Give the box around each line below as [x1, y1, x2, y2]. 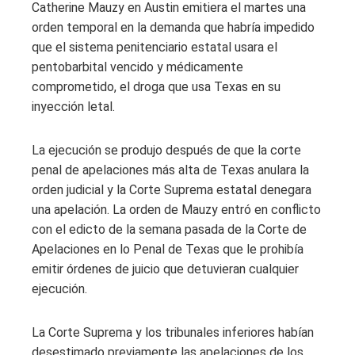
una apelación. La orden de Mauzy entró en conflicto [32, 202, 321, 218]
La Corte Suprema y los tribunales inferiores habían [32, 325, 314, 341]
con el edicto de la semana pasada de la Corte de [32, 222, 307, 238]
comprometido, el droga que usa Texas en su [32, 79, 281, 95]
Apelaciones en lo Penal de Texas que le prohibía [32, 242, 303, 258]
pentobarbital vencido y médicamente [32, 59, 243, 75]
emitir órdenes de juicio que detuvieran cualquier [32, 261, 299, 277]
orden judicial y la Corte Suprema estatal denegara [32, 182, 311, 198]
